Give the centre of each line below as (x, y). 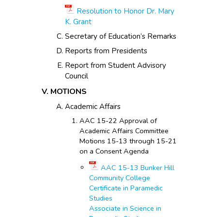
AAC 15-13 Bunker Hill (138, 167)
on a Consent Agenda (114, 151)
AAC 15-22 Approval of (118, 120)
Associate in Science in (125, 208)
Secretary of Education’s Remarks (121, 36)
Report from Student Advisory (116, 65)
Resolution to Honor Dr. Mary (125, 11)
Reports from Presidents (106, 51)
